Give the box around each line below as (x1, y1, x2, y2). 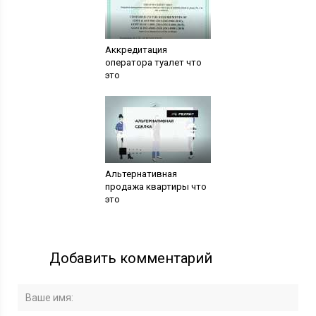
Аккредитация (104, 44, 167, 55)
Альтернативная (104, 168, 177, 179)
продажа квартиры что (104, 181, 207, 192)
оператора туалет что (104, 56, 202, 68)
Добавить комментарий (49, 249, 213, 267)
